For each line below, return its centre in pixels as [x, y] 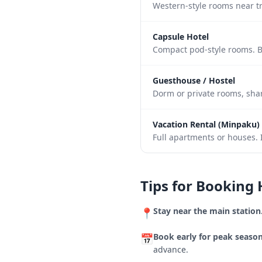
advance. [171, 249]
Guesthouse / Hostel [194, 80]
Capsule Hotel [181, 37]
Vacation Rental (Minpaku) [206, 124]
